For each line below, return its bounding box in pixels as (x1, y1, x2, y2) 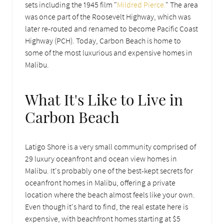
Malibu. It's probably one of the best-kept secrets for (25, 165, 193, 175)
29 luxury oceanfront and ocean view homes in (25, 153, 177, 163)
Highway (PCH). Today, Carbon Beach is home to (25, 35, 181, 45)
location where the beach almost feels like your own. (25, 189, 195, 199)
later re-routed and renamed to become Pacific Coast (25, 23, 198, 33)
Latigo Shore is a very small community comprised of (25, 141, 196, 151)
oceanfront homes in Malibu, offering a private (25, 177, 175, 187)
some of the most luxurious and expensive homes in (25, 47, 192, 57)
